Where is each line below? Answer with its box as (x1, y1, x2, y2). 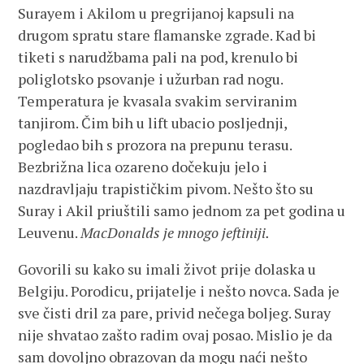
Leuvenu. (18, 223, 81, 242)
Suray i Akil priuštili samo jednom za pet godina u (18, 201, 346, 220)
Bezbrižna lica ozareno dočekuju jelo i (18, 157, 268, 176)
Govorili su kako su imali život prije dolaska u (18, 259, 317, 279)
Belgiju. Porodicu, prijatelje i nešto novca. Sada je (18, 281, 340, 301)
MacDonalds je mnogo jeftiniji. (80, 223, 271, 242)
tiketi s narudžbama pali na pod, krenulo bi (18, 47, 299, 67)
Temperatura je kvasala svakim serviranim (18, 91, 298, 110)
